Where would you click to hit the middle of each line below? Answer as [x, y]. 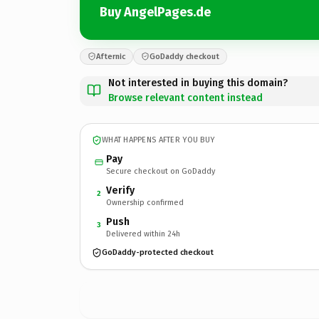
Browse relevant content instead [185, 98]
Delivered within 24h [143, 234]
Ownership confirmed [145, 202]
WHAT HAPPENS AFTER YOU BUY [158, 140]
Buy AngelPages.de [155, 12]
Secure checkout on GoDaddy [161, 171]
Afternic [111, 56]
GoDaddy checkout [184, 56]
